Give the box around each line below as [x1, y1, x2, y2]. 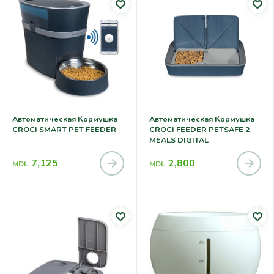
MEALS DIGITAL [149, 134, 209, 145]
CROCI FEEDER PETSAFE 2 [149, 124, 250, 135]
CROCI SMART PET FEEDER [12, 124, 116, 135]
